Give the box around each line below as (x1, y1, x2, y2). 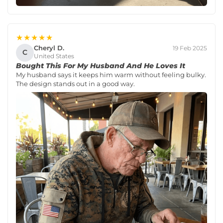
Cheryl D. (34, 44, 64, 52)
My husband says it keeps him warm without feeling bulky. (16, 70, 206, 79)
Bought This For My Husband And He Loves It (16, 61, 185, 70)
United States (34, 52, 74, 60)
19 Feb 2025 (173, 44, 207, 52)
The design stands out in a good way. (16, 79, 135, 88)
